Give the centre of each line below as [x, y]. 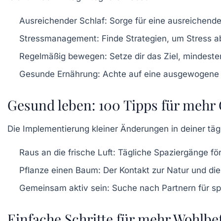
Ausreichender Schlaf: [63, 21]
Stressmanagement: [59, 39]
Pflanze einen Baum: [60, 170]
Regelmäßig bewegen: [63, 56]
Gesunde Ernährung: [60, 74]
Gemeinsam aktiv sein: [64, 188]
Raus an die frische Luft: [67, 153]
